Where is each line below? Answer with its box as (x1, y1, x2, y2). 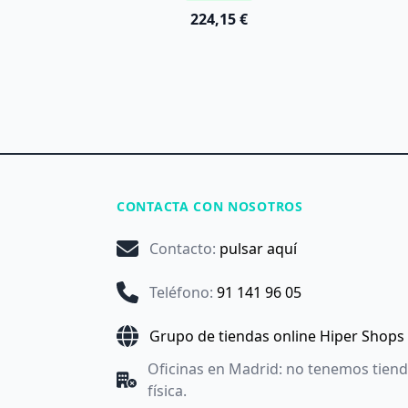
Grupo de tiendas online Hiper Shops (149, 326, 404, 347)
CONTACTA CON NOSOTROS (117, 198, 303, 216)
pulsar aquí (219, 239, 297, 260)
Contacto (149, 239, 212, 260)
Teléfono (149, 282, 209, 303)
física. (147, 381, 187, 402)
